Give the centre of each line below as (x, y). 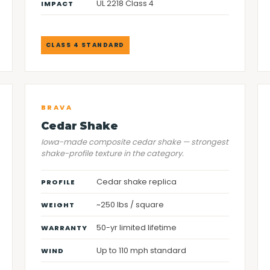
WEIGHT (58, 205)
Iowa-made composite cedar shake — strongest (134, 142)
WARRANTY (64, 228)
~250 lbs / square (130, 205)
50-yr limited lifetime (136, 228)
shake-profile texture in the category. (112, 153)
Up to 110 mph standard (141, 250)
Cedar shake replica (136, 182)
